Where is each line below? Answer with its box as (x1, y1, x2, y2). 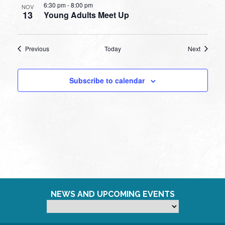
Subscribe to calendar (69, 75, 145, 85)
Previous (25, 44, 49, 53)
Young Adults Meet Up (43, 9, 129, 21)
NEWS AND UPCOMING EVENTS (50, 189, 175, 199)
